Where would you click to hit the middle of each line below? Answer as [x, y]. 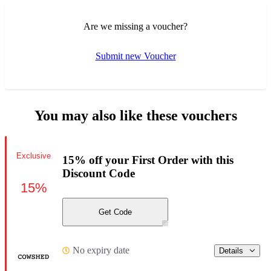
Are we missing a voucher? [135, 27]
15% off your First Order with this [148, 160]
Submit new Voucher [135, 56]
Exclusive [34, 155]
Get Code [115, 212]
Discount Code [99, 173]
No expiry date [101, 250]
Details [231, 250]
